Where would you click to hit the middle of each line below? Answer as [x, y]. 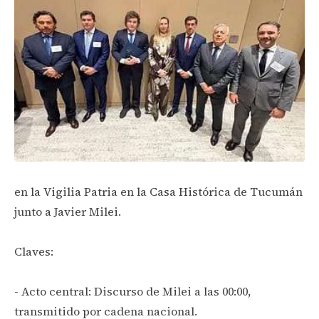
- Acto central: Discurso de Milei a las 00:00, [132, 291]
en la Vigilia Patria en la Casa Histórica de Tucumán [158, 191]
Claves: [34, 251]
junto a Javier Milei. [68, 211]
